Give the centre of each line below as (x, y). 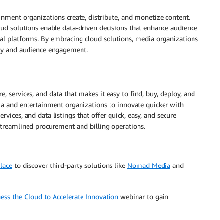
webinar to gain (143, 197)
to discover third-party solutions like (70, 165)
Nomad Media (149, 165)
